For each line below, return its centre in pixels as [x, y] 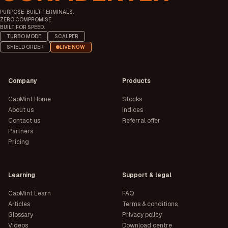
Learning [22, 175]
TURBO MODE [24, 36]
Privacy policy [142, 215]
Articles [19, 204]
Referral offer [141, 120]
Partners [21, 131]
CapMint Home [30, 99]
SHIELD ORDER [25, 47]
